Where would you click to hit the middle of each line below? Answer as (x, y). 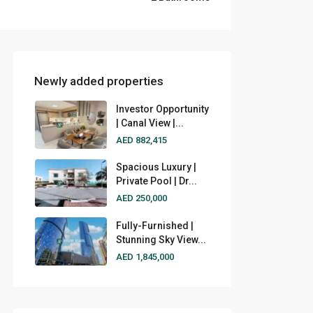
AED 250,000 (141, 198)
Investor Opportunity (162, 109)
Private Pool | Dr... (156, 181)
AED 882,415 (141, 140)
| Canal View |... (150, 123)
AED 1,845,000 (145, 256)
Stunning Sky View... (161, 239)
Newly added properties (99, 81)
